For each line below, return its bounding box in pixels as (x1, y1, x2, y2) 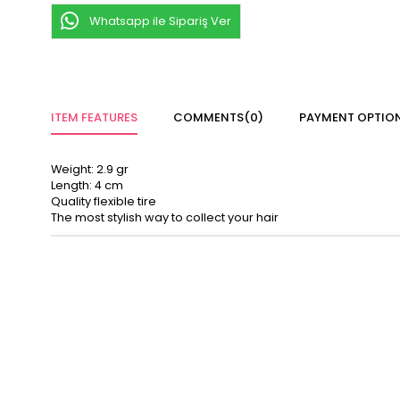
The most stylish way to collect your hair (51, 210, 279, 226)
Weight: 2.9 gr (51, 162, 129, 178)
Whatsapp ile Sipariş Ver (89, 12, 231, 30)
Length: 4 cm (51, 178, 123, 194)
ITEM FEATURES (51, 109, 137, 127)
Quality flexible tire (51, 194, 156, 210)
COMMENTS (173, 109, 244, 127)
